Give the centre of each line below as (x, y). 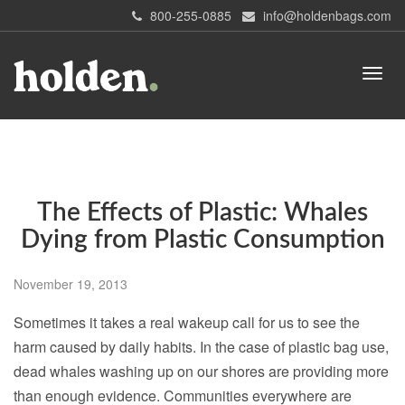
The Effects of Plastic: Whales (202, 213)
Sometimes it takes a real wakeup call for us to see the (187, 323)
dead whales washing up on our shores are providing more (201, 372)
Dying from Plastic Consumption (202, 240)
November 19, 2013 (71, 284)
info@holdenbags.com (327, 15)
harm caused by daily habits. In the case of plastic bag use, (201, 347)
